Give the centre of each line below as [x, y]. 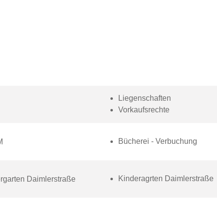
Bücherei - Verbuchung [157, 141]
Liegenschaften [144, 98]
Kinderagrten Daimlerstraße [167, 178]
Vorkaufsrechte [144, 110]
